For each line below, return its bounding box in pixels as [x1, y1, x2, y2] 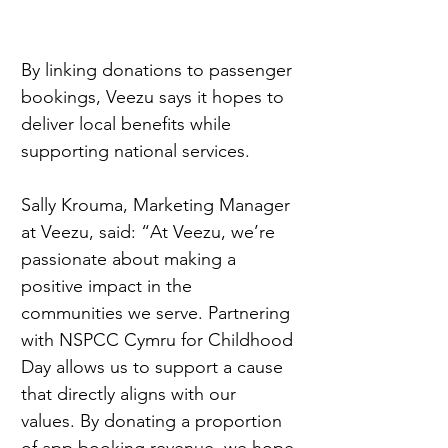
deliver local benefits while [21, 113, 236, 136]
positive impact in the [21, 275, 197, 298]
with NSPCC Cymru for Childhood [21, 329, 298, 352]
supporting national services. [21, 140, 250, 163]
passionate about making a [21, 248, 241, 271]
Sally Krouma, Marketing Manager [21, 194, 295, 217]
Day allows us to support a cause [21, 356, 288, 379]
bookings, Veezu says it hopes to [21, 86, 289, 109]
